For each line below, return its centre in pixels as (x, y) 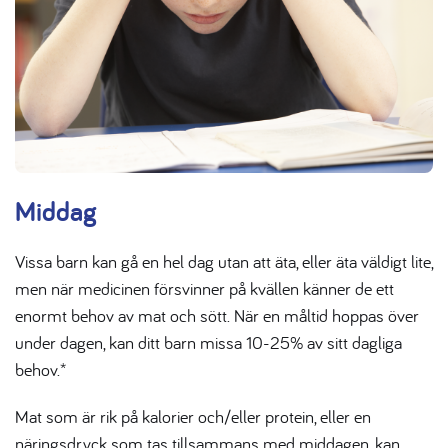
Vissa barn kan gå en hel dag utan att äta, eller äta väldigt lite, (224, 261)
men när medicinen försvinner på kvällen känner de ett (204, 288)
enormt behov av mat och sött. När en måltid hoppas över (217, 315)
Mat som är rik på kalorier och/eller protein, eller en (193, 416)
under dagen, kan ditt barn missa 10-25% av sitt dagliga (208, 342)
